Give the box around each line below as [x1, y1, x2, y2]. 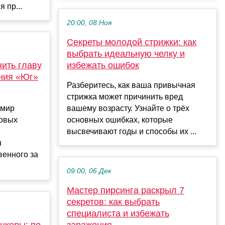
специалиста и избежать [67, 208, 169, 218]
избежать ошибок [67, 60, 139, 70]
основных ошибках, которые [67, 115, 173, 124]
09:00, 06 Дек [67, 167, 111, 175]
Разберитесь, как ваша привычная [67, 80, 195, 89]
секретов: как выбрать [67, 196, 160, 207]
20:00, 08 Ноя [67, 19, 111, 27]
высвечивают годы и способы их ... [67, 127, 196, 136]
